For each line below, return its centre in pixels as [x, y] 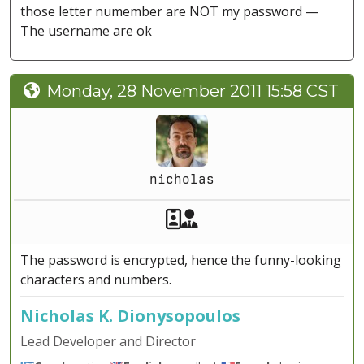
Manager [237, 218]
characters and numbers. [96, 280]
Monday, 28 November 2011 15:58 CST [193, 91]
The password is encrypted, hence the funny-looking [181, 260]
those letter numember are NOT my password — [169, 12]
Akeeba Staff [239, 218]
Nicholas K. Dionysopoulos [130, 316]
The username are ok [86, 31]
